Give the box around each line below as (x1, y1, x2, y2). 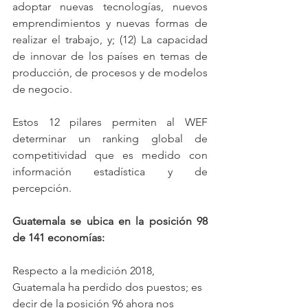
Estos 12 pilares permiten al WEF (12, 115, 208, 129)
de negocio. (12, 82, 72, 96)
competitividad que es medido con (12, 148, 208, 162)
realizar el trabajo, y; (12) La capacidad (12, 33, 208, 47)
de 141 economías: (12, 231, 104, 245)
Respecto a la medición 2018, (12, 264, 157, 278)
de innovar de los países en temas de (12, 49, 208, 63)
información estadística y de (12, 165, 208, 179)
